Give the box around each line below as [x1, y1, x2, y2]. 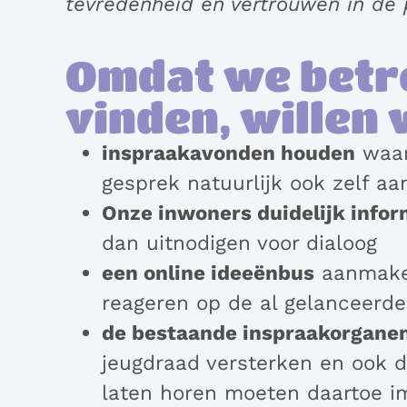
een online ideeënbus [102, 261, 314, 285]
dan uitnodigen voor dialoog [102, 231, 377, 255]
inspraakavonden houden [102, 141, 355, 165]
